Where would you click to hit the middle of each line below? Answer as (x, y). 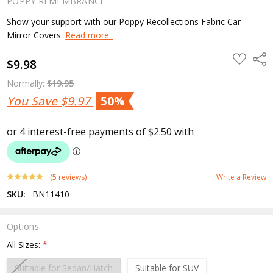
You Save (34, 101)
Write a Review (241, 177)
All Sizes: (25, 244)
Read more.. (89, 35)
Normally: (27, 83)
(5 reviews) (69, 177)
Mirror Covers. (36, 35)
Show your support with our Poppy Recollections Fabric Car (124, 21)
